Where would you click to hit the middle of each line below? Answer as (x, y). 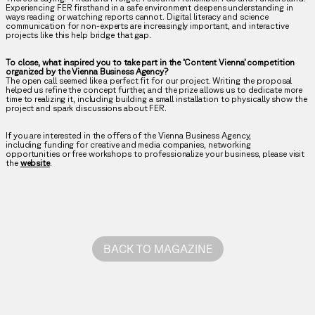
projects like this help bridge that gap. (78, 35)
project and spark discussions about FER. (86, 108)
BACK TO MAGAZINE (157, 249)
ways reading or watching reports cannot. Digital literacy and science (137, 17)
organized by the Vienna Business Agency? (87, 72)
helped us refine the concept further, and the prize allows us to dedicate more (154, 90)
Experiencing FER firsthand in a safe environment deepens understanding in (149, 8)
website (35, 163)
